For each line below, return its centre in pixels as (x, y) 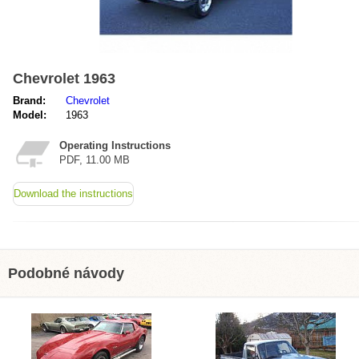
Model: (30, 115)
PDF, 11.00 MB (95, 160)
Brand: (29, 101)
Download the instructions (73, 194)
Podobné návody (66, 273)
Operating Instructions (115, 145)
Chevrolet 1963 (64, 79)
